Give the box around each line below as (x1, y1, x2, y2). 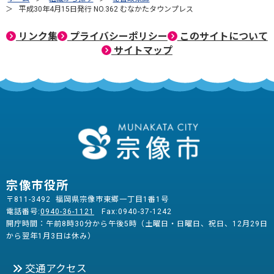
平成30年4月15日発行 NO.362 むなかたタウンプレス (19, 4, 194, 13)
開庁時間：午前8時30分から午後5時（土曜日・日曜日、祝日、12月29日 (6, 220, 268, 229)
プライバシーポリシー (67, 30, 168, 42)
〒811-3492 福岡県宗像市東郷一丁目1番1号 (6, 195, 174, 204)
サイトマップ (111, 44, 172, 56)
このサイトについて (177, 30, 268, 42)
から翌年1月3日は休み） (6, 232, 95, 241)
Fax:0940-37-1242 (94, 207, 177, 217)
